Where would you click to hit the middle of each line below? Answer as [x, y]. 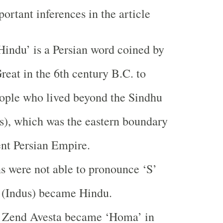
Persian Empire [50, 145]
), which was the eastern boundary [86, 121]
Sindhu [145, 97]
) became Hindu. [72, 193]
